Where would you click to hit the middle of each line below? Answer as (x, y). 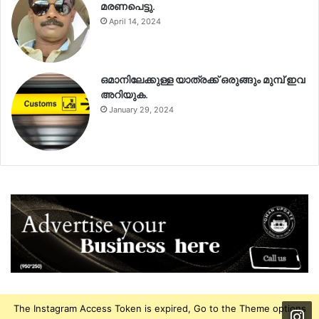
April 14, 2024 (135, 22)
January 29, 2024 (141, 110)
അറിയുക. (124, 95)
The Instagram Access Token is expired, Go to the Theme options (159, 309)
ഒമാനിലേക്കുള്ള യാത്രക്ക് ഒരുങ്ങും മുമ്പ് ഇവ (203, 80)
